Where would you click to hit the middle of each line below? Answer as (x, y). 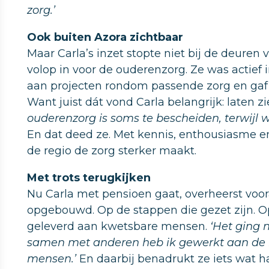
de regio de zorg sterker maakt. (112, 151)
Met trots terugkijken (89, 178)
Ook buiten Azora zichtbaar (105, 37)
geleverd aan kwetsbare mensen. (119, 226)
